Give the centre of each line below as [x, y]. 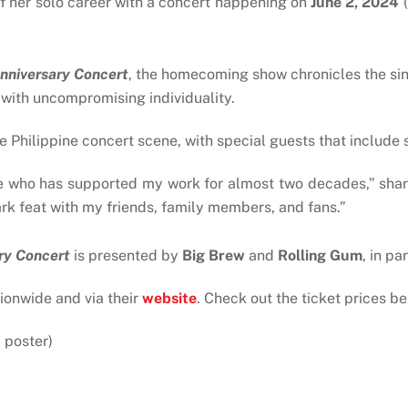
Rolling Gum [320, 256]
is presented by [128, 256]
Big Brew [215, 256]
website [169, 298]
